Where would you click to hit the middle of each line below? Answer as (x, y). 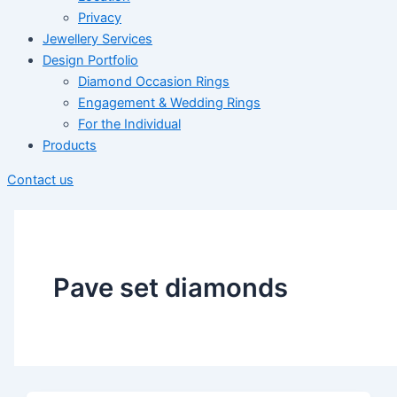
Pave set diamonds (170, 287)
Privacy (100, 18)
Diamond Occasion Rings (154, 82)
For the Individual (129, 125)
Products (70, 146)
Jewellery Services (97, 39)
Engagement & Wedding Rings (169, 103)
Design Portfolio (90, 61)
